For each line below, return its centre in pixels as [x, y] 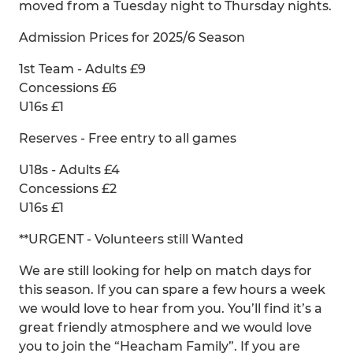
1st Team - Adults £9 [82, 69]
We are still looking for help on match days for [165, 271]
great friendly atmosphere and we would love [165, 327]
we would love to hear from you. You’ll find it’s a [171, 308]
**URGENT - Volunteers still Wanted [131, 239]
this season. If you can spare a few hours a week [172, 290]
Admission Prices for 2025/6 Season [132, 37]
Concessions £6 [68, 88]
